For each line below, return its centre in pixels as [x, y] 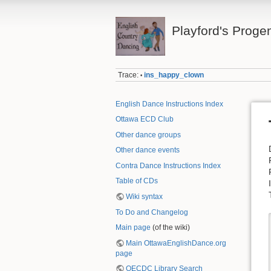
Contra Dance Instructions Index [168, 165]
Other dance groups [148, 135]
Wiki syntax [145, 196]
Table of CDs [137, 181]
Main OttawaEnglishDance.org [176, 243]
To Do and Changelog [152, 212]
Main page [133, 228]
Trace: [129, 75]
